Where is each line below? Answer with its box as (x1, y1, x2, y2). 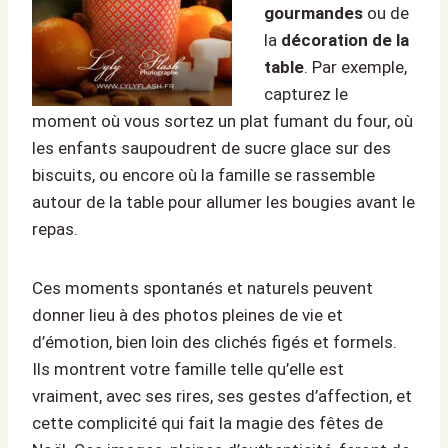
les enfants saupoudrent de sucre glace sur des (32, 138, 391, 159)
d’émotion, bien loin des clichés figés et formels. (32, 332, 397, 353)
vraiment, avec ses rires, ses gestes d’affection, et (32, 386, 412, 407)
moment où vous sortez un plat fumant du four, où (32, 111, 413, 132)
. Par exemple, (304, 57, 407, 78)
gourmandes (264, 3, 363, 24)
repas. (32, 219, 78, 240)
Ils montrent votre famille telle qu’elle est (32, 359, 344, 380)
